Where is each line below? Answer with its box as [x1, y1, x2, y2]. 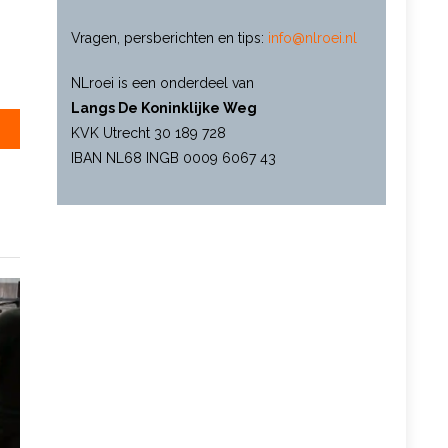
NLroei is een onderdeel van [70, 74, 254, 91]
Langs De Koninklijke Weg [70, 99, 257, 116]
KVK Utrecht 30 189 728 [70, 124, 226, 141]
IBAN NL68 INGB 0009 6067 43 [70, 149, 276, 166]
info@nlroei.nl [267, 29, 357, 46]
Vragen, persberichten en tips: [70, 29, 268, 46]
